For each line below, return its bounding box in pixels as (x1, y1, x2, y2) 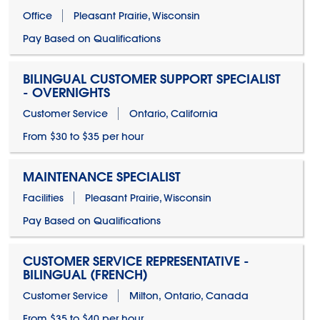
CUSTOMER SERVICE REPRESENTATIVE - (22, 253, 249, 269)
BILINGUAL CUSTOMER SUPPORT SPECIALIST (22, 71, 281, 87)
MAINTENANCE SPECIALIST (22, 169, 181, 185)
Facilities (22, 191, 64, 204)
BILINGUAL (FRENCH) (22, 266, 148, 283)
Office (22, 9, 52, 22)
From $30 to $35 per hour (22, 130, 144, 143)
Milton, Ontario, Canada (129, 289, 249, 302)
